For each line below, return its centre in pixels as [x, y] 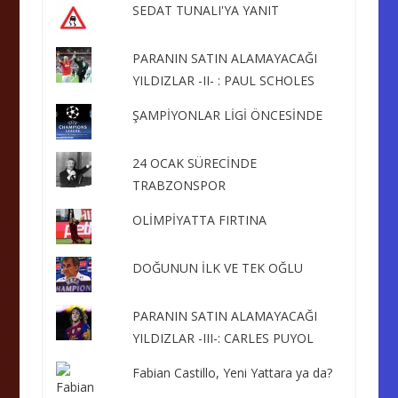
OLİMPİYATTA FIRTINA [199, 220]
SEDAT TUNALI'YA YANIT [205, 10]
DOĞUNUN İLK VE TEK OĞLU [217, 268]
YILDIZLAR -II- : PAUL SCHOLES [223, 80]
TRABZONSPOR [179, 185]
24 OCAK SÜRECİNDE [194, 163]
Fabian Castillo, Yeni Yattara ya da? [232, 373]
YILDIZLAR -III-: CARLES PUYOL [223, 338]
